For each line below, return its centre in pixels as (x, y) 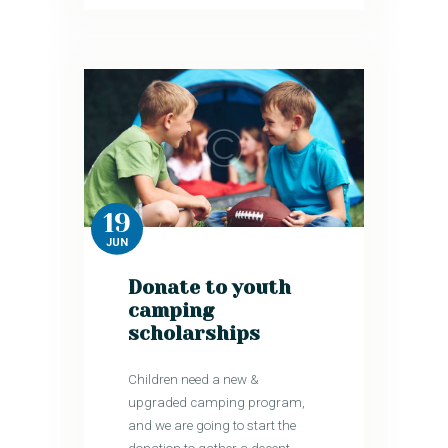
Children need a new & (194, 379)
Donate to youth (210, 288)
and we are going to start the (212, 425)
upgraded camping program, (217, 402)
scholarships (194, 334)
